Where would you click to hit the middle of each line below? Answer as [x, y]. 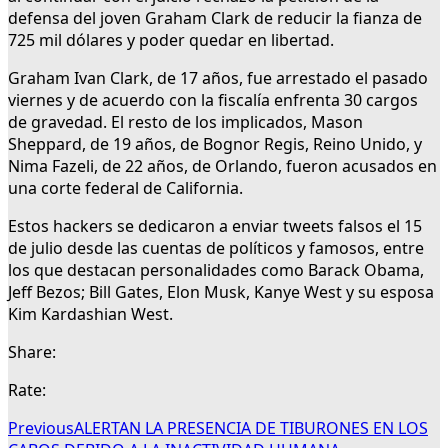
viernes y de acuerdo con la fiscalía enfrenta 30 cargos [213, 100]
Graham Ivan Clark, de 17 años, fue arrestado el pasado [218, 78]
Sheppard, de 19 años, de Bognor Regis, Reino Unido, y [215, 144]
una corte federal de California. [125, 188]
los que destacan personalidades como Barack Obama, [216, 270]
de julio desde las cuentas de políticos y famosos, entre [216, 248]
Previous [41, 428]
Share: [32, 352]
